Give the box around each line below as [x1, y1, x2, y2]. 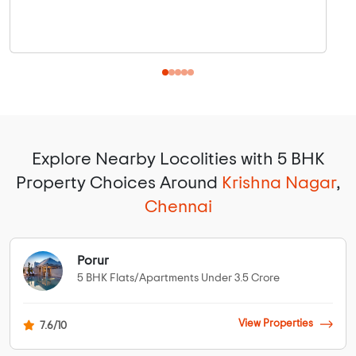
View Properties [238, 319, 315, 330]
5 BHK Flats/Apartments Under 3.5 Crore [77, 273, 280, 284]
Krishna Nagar [221, 174, 336, 192]
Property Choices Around [15, 174, 222, 192]
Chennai [144, 198, 212, 216]
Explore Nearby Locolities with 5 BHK [31, 150, 325, 168]
